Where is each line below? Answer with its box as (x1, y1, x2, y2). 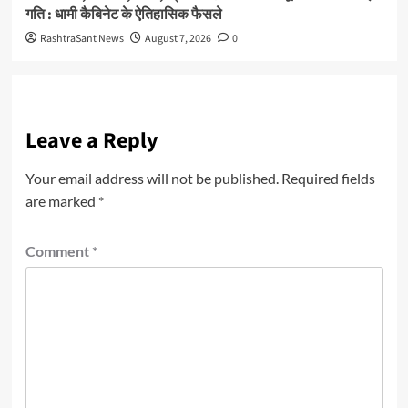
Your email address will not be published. (25, 169, 279, 188)
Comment (25, 242, 92, 260)
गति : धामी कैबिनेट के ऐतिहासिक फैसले (25, 5, 222, 25)
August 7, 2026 (144, 31, 211, 47)
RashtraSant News (39, 31, 124, 47)
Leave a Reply (25, 125, 158, 158)
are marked (25, 192, 98, 210)
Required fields (280, 169, 375, 188)
